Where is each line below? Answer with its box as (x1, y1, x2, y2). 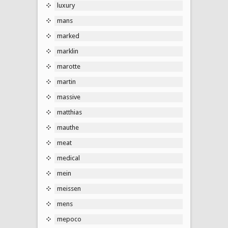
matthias (57, 108, 82, 116)
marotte (57, 62, 80, 70)
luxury (57, 1, 75, 9)
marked (57, 32, 79, 40)
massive (57, 93, 80, 101)
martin (57, 77, 76, 85)
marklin (57, 47, 78, 55)
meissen (57, 184, 81, 192)
